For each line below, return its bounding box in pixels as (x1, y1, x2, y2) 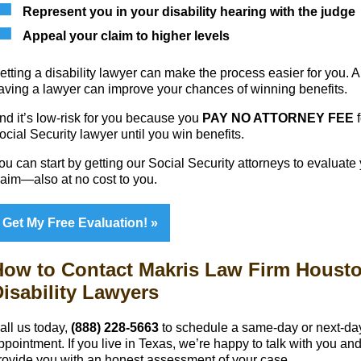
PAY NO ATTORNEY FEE (202, 110, 354, 125)
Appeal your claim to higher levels (23, 28, 230, 43)
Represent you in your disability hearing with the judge (23, 4, 355, 19)
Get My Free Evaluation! (2, 215, 151, 230)
